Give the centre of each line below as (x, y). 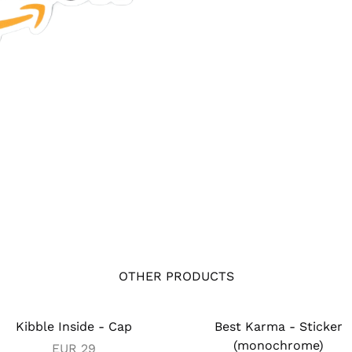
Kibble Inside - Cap (73, 326)
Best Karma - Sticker (279, 326)
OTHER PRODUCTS (176, 276)
